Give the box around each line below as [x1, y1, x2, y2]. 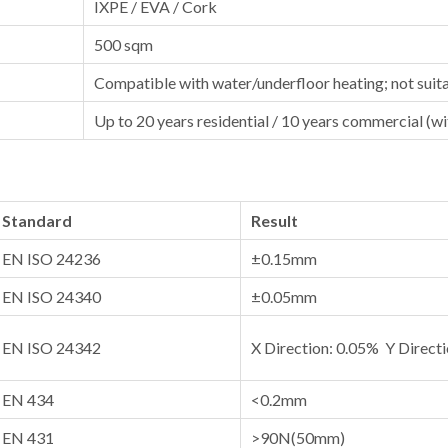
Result [251, 211, 298, 230]
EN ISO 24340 [2, 287, 101, 306]
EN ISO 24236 [2, 249, 101, 268]
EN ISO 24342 [2, 338, 101, 357]
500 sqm [94, 35, 153, 54]
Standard [2, 211, 72, 230]
